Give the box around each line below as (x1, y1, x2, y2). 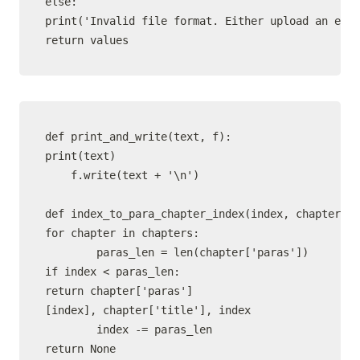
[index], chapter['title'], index (45, 304, 251, 317)
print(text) (45, 149, 116, 162)
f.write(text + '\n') (45, 169, 199, 182)
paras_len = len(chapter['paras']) (45, 246, 309, 259)
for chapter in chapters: (45, 227, 199, 239)
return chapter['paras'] (45, 284, 193, 297)
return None (45, 342, 116, 355)
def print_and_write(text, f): (45, 130, 231, 143)
